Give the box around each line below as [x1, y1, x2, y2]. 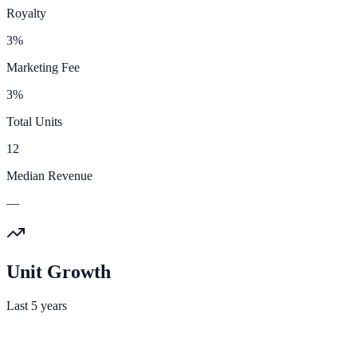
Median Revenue [6, 168, 92, 182]
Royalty [6, 6, 46, 20]
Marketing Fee [6, 60, 80, 74]
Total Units [6, 114, 62, 128]
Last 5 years [6, 298, 67, 312]
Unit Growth [6, 261, 111, 282]
